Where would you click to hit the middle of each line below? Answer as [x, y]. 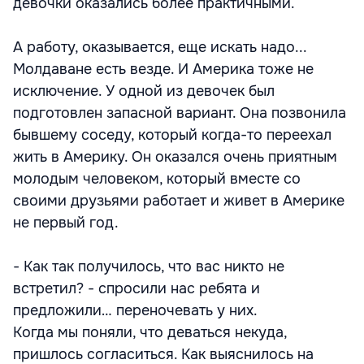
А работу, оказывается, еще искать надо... [160, 47]
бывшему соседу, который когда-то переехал [172, 134]
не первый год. [66, 222]
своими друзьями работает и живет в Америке [179, 200]
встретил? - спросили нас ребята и [136, 288]
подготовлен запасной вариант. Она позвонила [180, 113]
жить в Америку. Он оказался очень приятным [175, 156]
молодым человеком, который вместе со [157, 178]
